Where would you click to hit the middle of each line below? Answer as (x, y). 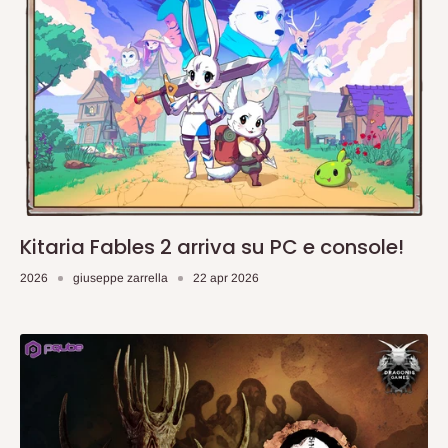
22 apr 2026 (226, 278)
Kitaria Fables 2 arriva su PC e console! (212, 247)
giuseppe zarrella (120, 278)
